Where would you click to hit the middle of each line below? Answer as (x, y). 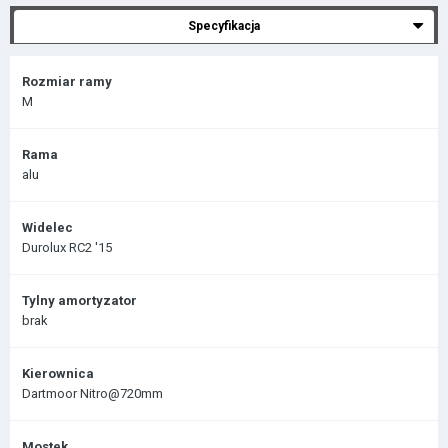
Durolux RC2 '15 (67, 247)
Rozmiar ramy (67, 81)
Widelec (47, 227)
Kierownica (58, 373)
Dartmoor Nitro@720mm (92, 393)
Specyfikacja (224, 26)
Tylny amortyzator (79, 300)
